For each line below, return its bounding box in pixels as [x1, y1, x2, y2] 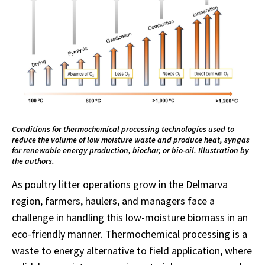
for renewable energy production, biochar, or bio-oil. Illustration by [12, 145, 249, 156]
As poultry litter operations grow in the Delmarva [12, 177, 228, 192]
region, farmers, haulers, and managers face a [12, 194, 215, 208]
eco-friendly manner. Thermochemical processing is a [12, 227, 247, 241]
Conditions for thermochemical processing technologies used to [12, 124, 234, 135]
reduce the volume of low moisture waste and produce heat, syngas [12, 134, 250, 146]
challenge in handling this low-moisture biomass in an [12, 211, 248, 225]
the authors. [12, 156, 54, 167]
